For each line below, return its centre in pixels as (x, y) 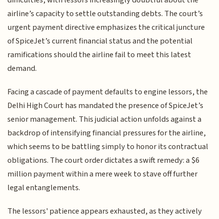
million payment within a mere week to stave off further (103, 174)
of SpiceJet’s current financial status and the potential (100, 41)
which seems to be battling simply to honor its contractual (108, 147)
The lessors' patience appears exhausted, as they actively (105, 211)
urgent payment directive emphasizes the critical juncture (106, 27)
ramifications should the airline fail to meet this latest (99, 55)
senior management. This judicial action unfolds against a (105, 120)
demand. (22, 68)
